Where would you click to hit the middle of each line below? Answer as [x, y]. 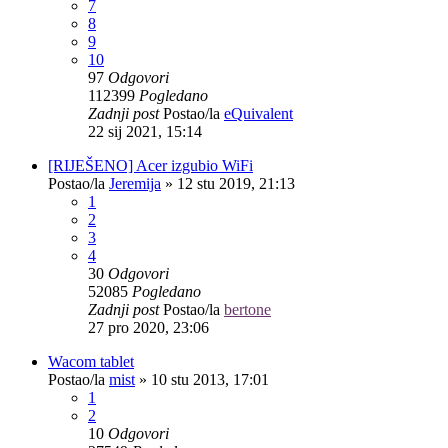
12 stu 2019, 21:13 [236, 183]
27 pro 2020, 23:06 [148, 327]
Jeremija [135, 183]
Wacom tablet [91, 361]
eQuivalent [258, 113]
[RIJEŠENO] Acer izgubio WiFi [150, 165]
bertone [247, 309]
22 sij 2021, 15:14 [145, 131]
